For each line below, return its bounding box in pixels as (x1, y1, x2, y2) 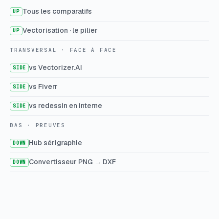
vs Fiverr (29, 82, 58, 91)
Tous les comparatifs (22, 6, 92, 16)
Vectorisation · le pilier (22, 25, 98, 35)
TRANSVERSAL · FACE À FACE (10, 46, 117, 53)
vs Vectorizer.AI (29, 63, 83, 72)
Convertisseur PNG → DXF (29, 157, 116, 166)
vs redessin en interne (29, 101, 103, 110)
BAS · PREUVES (10, 121, 66, 129)
